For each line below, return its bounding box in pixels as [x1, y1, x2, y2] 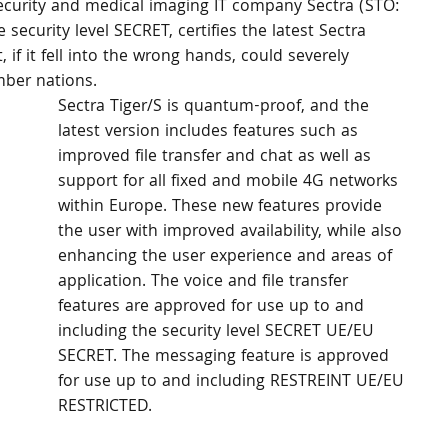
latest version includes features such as [58, 119, 363, 146]
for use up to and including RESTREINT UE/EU [58, 369, 409, 396]
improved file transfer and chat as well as [58, 144, 376, 171]
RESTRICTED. [58, 394, 152, 421]
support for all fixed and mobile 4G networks [58, 169, 403, 196]
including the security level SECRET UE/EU [58, 319, 379, 346]
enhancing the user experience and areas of [58, 244, 397, 271]
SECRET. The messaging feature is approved [58, 344, 394, 371]
